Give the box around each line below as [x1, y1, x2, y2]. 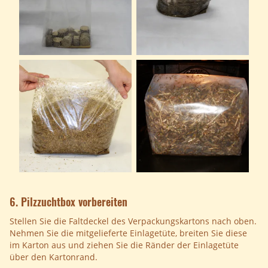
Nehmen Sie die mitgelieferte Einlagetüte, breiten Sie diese [10, 227, 247, 239]
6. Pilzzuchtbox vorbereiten [10, 194, 127, 210]
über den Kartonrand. [10, 251, 98, 263]
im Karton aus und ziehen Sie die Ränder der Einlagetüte [10, 239, 239, 251]
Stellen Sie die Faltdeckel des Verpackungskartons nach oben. [10, 215, 257, 227]
